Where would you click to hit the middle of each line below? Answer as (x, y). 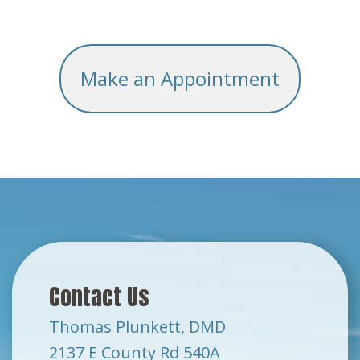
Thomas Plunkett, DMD (137, 327)
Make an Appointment (180, 79)
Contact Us (99, 297)
